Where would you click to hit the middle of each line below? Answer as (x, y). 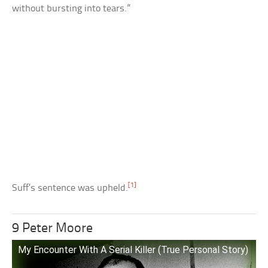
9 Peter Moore (53, 229)
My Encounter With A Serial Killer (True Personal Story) (133, 249)
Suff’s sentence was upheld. (70, 188)
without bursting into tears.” (71, 8)
